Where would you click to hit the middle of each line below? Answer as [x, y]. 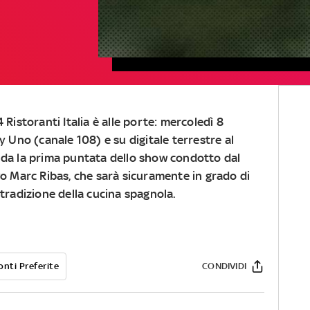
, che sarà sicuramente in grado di [159, 175]
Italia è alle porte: [110, 121]
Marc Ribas [39, 175]
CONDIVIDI [224, 266]
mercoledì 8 [192, 121]
